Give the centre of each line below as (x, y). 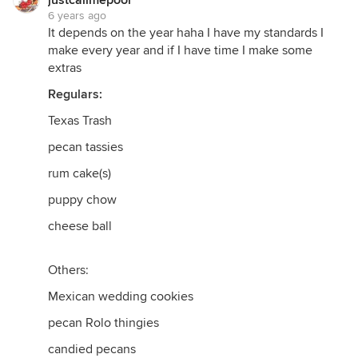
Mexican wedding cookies (121, 297)
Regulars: (75, 95)
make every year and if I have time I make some (180, 51)
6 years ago (77, 16)
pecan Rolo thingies (103, 323)
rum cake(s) (80, 174)
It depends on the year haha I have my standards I (186, 33)
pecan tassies (86, 147)
